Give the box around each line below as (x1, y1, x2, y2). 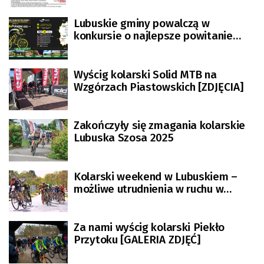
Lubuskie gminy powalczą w (74, 16, 210, 30)
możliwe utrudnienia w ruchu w (74, 181, 224, 196)
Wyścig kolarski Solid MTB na (74, 67, 217, 81)
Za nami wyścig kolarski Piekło (74, 220, 225, 234)
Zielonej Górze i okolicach (74, 194, 199, 208)
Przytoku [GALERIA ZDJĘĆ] (74, 233, 200, 246)
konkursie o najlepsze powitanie (74, 29, 233, 42)
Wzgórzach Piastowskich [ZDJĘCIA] (74, 80, 243, 94)
